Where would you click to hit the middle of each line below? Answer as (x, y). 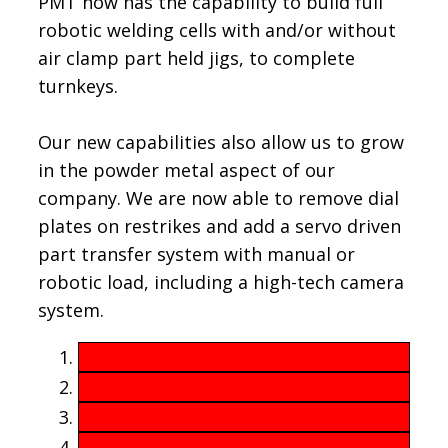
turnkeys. (80, 86)
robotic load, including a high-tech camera (221, 282)
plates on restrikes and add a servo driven (219, 226)
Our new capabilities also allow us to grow (221, 142)
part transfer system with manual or (196, 254)
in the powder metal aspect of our (186, 170)
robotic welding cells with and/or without (217, 30)
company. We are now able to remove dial (218, 198)
